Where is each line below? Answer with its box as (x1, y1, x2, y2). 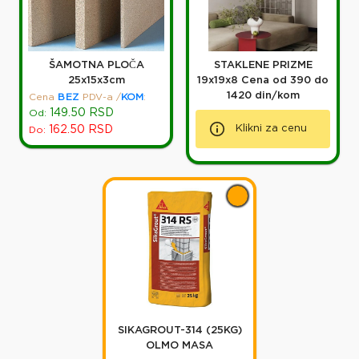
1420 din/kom (226, 91, 300, 101)
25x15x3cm (67, 76, 125, 86)
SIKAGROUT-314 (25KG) (117, 326, 242, 336)
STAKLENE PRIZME (213, 61, 313, 71)
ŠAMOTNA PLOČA (48, 61, 144, 71)
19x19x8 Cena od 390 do (197, 76, 241, 86)
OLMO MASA (146, 341, 213, 351)
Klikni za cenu (236, 124, 307, 134)
